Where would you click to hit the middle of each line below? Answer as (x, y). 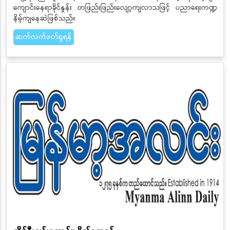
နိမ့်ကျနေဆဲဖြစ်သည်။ (44, 18)
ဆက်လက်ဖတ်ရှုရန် (43, 37)
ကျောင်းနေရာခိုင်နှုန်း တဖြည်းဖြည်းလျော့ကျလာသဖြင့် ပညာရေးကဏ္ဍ (115, 7)
